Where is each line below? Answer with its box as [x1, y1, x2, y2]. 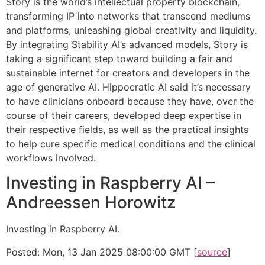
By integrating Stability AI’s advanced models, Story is [6, 38, 248, 50]
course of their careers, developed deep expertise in [6, 109, 241, 121]
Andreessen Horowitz [6, 192, 176, 213]
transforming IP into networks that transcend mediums [6, 9, 250, 22]
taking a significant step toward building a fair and [6, 52, 232, 64]
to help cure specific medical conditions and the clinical [6, 137, 256, 150]
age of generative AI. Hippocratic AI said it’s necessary [6, 80, 251, 93]
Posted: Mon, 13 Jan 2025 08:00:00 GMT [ [6, 245, 197, 258]
